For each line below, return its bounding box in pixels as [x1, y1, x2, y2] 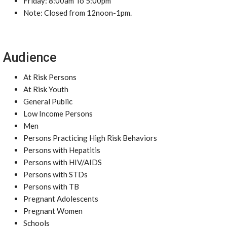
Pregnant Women [23, 206, 83, 215]
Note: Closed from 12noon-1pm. [23, 8, 132, 17]
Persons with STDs [23, 170, 88, 179]
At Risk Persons [23, 72, 77, 82]
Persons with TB [23, 182, 79, 191]
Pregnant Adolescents [23, 194, 98, 203]
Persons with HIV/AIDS [23, 158, 102, 167]
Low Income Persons [23, 109, 93, 118]
